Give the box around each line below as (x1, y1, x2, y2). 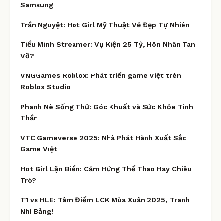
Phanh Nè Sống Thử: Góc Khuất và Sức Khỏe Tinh (20, 102, 193, 110)
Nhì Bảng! (20, 207, 53, 215)
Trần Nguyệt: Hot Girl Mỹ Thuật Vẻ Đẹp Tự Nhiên (20, 20, 190, 29)
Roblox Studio (20, 82, 71, 91)
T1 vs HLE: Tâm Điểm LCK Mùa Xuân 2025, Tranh (20, 195, 190, 204)
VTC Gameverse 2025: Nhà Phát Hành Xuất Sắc (20, 133, 186, 142)
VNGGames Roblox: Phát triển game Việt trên (20, 71, 181, 79)
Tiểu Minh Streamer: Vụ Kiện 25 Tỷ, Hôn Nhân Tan (20, 40, 195, 48)
